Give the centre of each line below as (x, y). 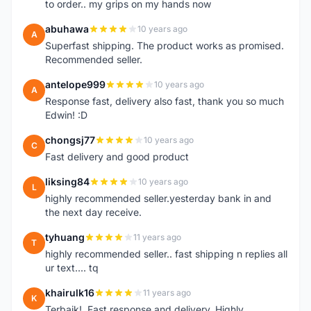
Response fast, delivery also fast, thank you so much (165, 101)
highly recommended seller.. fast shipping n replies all (166, 254)
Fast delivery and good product (117, 157)
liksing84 (67, 182)
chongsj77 (70, 140)
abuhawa (67, 29)
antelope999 (75, 84)
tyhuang (65, 237)
